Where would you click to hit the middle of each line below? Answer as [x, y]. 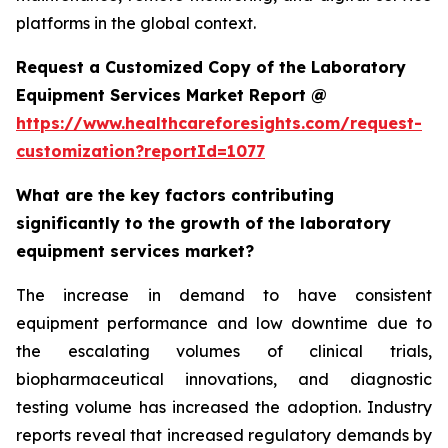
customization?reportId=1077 [140, 151]
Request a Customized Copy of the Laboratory [211, 67]
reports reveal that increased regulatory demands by [224, 435]
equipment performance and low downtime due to [224, 323]
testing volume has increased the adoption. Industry [224, 407]
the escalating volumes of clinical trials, [224, 351]
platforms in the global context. [136, 23]
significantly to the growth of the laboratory [203, 223]
